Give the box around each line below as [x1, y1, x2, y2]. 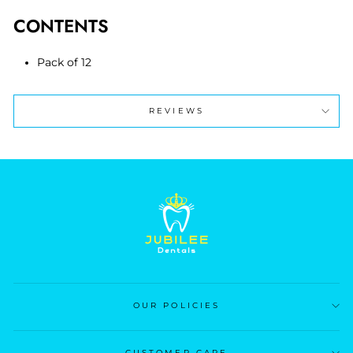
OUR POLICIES [133, 300, 220, 311]
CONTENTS [13, 13, 109, 39]
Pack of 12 [37, 55, 91, 69]
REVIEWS [149, 105, 204, 116]
